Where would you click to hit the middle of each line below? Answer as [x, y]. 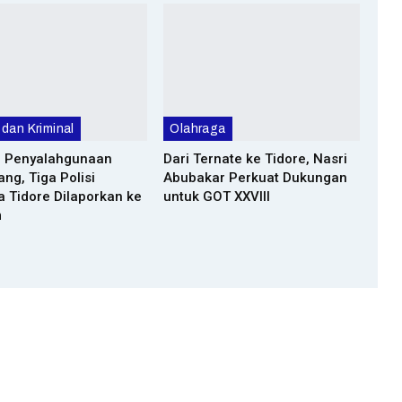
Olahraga [198, 128]
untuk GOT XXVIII [217, 196]
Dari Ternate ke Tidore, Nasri [256, 158]
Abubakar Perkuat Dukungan [256, 177]
